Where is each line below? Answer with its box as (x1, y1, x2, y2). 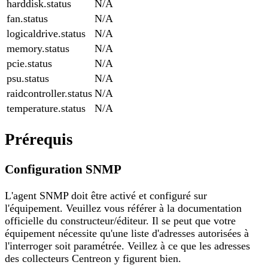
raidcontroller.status (7, 87, 92, 100)
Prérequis (5, 130, 73, 148)
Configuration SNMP (5, 162, 121, 176)
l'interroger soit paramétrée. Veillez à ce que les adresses (5, 239, 250, 252)
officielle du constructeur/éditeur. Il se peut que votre (5, 214, 236, 227)
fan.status (7, 13, 48, 25)
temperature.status (7, 102, 86, 115)
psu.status (7, 72, 49, 85)
